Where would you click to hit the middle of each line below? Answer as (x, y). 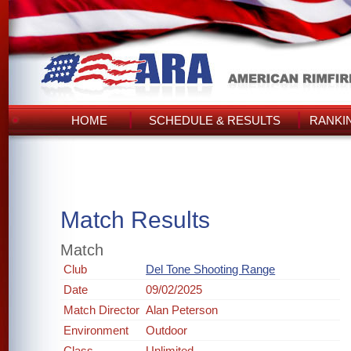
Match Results (136, 220)
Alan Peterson (182, 310)
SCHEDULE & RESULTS (215, 120)
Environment (96, 330)
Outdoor (167, 330)
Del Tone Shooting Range (211, 269)
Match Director (102, 310)
